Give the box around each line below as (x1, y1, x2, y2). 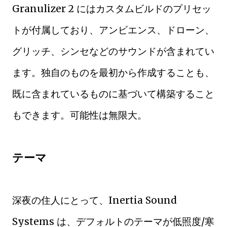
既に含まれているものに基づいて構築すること (12, 87, 214, 100)
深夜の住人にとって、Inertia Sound (12, 194, 177, 206)
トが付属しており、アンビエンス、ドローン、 (12, 23, 214, 36)
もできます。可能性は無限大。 (12, 108, 147, 121)
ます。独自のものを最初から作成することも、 (12, 66, 214, 79)
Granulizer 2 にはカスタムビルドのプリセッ (12, 2, 211, 15)
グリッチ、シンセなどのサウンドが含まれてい (12, 45, 214, 57)
